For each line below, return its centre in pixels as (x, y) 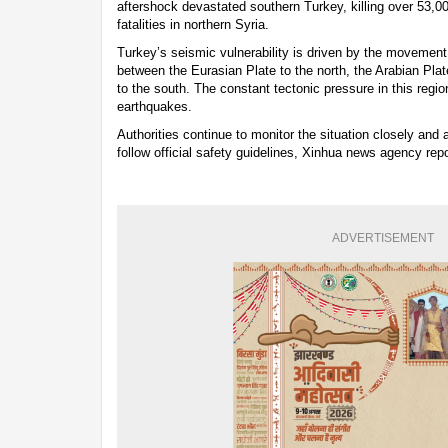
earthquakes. (154, 107)
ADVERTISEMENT (382, 238)
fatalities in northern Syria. (193, 25)
